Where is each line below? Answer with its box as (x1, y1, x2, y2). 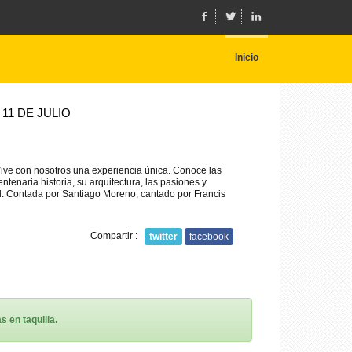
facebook (189, 230, 229, 242)
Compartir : (90, 229, 145, 241)
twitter (149, 230, 178, 242)
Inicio (235, 52, 258, 64)
